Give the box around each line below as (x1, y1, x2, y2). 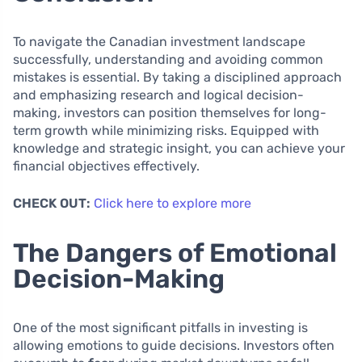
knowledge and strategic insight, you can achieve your (13, 140, 345, 156)
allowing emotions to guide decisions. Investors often (13, 337, 335, 353)
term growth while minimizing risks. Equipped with (13, 122, 319, 138)
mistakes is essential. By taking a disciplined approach (13, 69, 342, 85)
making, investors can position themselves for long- (13, 104, 326, 120)
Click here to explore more (94, 195, 251, 211)
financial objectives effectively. (13, 158, 200, 174)
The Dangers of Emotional (13, 237, 337, 268)
